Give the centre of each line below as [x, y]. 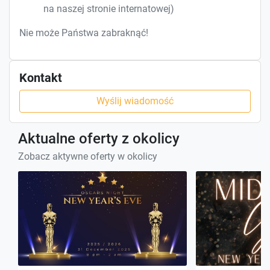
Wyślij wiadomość [135, 101]
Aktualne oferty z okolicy [99, 138]
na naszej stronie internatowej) [109, 8]
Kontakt [41, 77]
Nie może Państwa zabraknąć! [84, 33]
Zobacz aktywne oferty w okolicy [88, 156]
